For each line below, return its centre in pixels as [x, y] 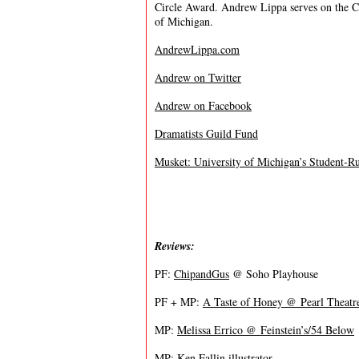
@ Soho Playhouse [274, 274]
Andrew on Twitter [198, 77]
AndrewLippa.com [197, 49]
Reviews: [177, 246]
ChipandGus [202, 274]
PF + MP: [179, 302]
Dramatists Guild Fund [206, 133]
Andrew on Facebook [203, 105]
